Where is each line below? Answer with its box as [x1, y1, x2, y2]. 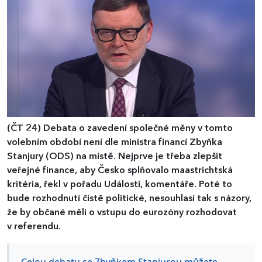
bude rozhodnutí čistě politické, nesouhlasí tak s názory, [7, 194, 251, 204]
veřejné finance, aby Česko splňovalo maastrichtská [7, 166, 233, 176]
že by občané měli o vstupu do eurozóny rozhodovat [7, 208, 237, 218]
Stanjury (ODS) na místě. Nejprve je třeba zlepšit [7, 152, 222, 162]
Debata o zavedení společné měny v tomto [43, 124, 233, 134]
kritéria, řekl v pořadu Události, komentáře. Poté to [7, 180, 232, 190]
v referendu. [7, 222, 61, 232]
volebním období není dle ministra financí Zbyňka [7, 138, 222, 148]
